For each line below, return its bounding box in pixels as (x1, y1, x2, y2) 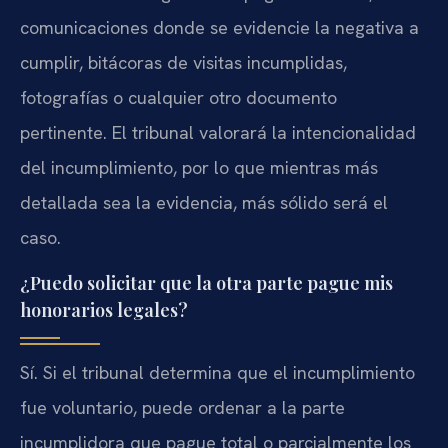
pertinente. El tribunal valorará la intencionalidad (20, 121, 416, 145)
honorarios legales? (20, 297, 188, 322)
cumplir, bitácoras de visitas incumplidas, (20, 51, 347, 75)
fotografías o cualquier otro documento (20, 86, 337, 110)
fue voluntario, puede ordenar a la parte (20, 395, 345, 419)
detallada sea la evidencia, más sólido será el (20, 191, 388, 215)
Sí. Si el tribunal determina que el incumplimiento (20, 360, 415, 384)
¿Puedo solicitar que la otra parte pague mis (20, 270, 393, 295)
